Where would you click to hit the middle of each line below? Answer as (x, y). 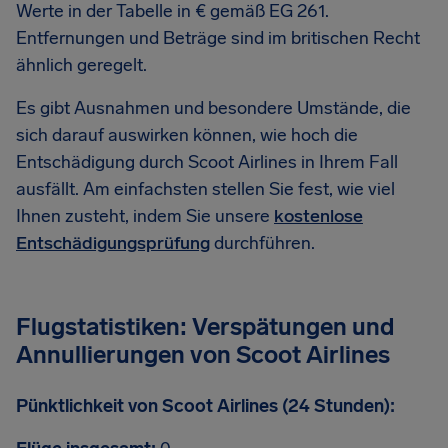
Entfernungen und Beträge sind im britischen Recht (218, 38)
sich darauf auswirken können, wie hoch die (187, 135)
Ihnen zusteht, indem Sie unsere (145, 216)
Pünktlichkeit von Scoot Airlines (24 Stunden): (205, 406)
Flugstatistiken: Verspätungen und (205, 326)
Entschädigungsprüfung (113, 243)
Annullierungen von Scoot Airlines (203, 354)
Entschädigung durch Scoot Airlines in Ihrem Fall (207, 162)
